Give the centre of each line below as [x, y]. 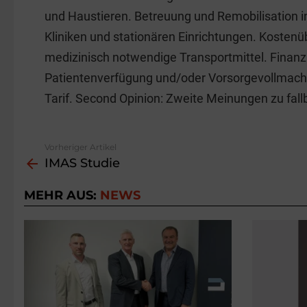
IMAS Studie [82, 163]
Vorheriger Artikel [81, 147]
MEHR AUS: [62, 196]
